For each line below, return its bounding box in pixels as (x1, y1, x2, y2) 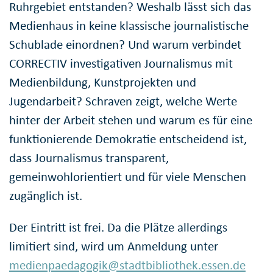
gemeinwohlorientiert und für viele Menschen (9, 169, 246, 185)
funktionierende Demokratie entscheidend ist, (9, 131, 247, 147)
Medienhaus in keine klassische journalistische (9, 18, 249, 34)
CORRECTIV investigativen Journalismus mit (9, 55, 233, 72)
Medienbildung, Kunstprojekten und (9, 74, 196, 91)
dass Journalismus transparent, (9, 150, 169, 166)
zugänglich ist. (9, 188, 82, 204)
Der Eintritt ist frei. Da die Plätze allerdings (9, 219, 227, 236)
